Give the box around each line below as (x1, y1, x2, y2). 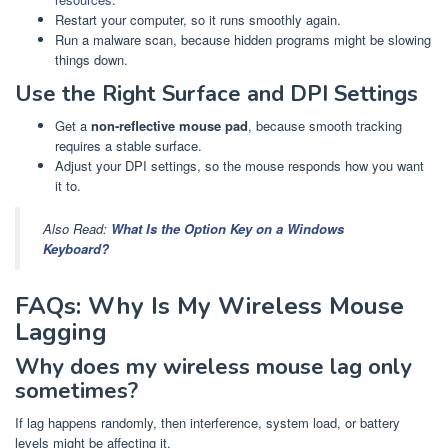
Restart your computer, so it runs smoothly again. (55, 10, 341, 30)
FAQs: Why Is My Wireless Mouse (15, 290, 404, 323)
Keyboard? (43, 238, 109, 258)
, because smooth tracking (248, 115, 402, 135)
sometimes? (15, 376, 138, 407)
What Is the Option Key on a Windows (111, 218, 344, 238)
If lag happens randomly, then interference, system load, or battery (15, 413, 400, 433)
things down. (55, 50, 128, 70)
